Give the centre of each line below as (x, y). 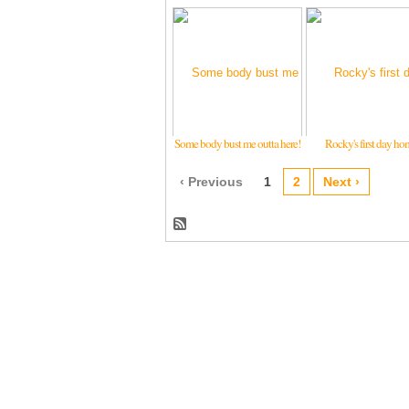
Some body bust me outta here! (237, 143)
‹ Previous (211, 182)
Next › (341, 182)
